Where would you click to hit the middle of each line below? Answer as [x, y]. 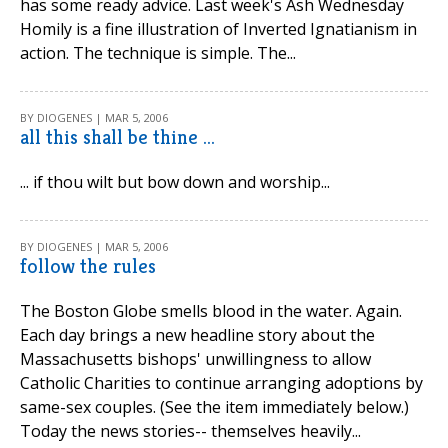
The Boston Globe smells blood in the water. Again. [211, 311]
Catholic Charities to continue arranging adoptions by [221, 383]
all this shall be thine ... [117, 137]
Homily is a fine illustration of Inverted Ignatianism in [218, 29]
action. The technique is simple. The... [158, 53]
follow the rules [88, 266]
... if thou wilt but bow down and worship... [175, 182]
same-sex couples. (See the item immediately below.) [214, 407]
